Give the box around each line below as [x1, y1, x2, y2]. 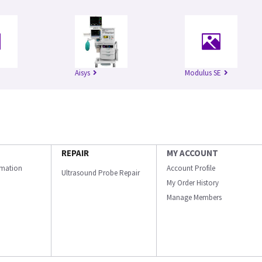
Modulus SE [185, 68, 221, 78]
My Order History [167, 178, 219, 188]
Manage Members [167, 192, 222, 203]
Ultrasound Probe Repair [61, 168, 140, 178]
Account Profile [167, 163, 215, 174]
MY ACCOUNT [167, 147, 218, 159]
